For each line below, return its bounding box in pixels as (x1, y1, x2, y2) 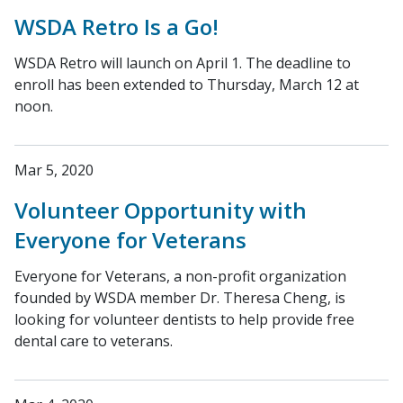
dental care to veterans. (14, 331, 173, 351)
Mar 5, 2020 (14, 160, 94, 180)
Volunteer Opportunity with (14, 195, 307, 225)
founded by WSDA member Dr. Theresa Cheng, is (14, 288, 345, 308)
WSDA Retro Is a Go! (14, 12, 219, 41)
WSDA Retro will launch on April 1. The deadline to (14, 53, 351, 73)
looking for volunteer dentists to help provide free (14, 309, 354, 329)
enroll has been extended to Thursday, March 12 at (14, 75, 359, 94)
